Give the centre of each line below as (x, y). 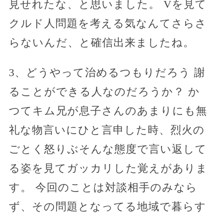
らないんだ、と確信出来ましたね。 (101, 42)
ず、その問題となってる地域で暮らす (107, 206)
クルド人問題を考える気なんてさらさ (108, 23)
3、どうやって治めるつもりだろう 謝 (107, 72)
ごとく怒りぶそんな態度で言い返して (108, 149)
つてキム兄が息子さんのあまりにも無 (108, 110)
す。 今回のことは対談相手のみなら (103, 187)
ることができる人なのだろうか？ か (104, 91)
